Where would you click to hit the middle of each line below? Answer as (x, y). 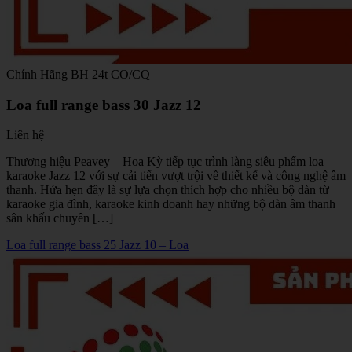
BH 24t (91, 74)
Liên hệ (25, 135)
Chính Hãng (38, 74)
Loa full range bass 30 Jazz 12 (104, 104)
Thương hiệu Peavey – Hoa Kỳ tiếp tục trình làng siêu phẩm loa (165, 162)
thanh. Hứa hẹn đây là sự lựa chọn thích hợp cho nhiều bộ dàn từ (168, 190)
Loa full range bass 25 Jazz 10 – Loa (97, 245)
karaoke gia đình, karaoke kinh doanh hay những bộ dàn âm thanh (171, 204)
